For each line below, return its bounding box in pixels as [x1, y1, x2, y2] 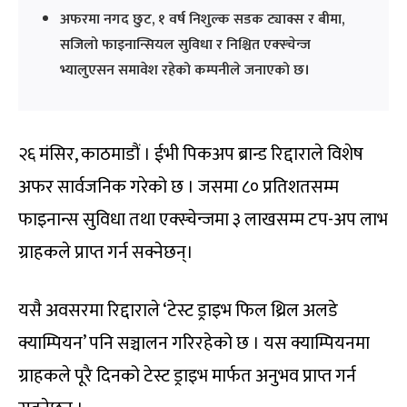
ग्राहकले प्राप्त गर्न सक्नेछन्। [18, 236, 194, 268]
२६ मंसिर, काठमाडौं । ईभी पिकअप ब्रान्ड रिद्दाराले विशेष [18, 138, 363, 170]
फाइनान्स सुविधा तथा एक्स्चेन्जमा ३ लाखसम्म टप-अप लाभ [18, 203, 388, 235]
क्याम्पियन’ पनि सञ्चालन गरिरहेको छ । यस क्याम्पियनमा [18, 327, 370, 359]
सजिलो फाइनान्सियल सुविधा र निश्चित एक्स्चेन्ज [60, 32, 311, 57]
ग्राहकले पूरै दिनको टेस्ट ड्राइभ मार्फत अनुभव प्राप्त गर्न [18, 360, 356, 392]
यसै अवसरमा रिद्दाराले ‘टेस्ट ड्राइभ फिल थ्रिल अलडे [18, 294, 338, 326]
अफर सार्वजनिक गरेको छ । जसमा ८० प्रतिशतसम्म [18, 171, 339, 203]
